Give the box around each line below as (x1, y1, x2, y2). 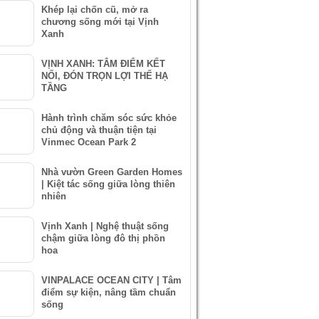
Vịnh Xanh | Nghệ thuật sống (41, 221, 169, 231)
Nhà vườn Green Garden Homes (41, 167, 182, 177)
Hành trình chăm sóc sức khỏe (41, 113, 177, 123)
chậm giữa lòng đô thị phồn (41, 233, 165, 244)
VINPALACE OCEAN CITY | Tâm (41, 275, 182, 286)
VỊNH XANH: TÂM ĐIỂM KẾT (41, 58, 165, 69)
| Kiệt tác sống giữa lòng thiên (41, 179, 175, 189)
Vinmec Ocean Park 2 (41, 137, 136, 147)
